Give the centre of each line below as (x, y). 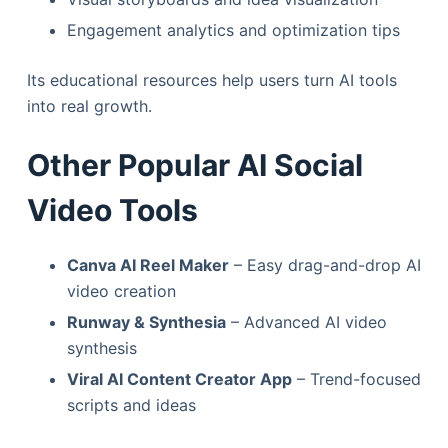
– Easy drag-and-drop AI (324, 265)
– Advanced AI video (306, 321)
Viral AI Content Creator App (179, 378)
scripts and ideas (131, 404)
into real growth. (89, 106)
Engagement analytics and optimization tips (233, 30)
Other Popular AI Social (194, 165)
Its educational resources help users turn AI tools (211, 80)
